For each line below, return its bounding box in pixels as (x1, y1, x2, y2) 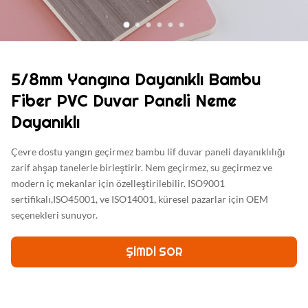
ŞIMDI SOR (125, 245, 183, 259)
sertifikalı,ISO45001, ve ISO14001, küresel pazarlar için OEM (11, 193, 268, 205)
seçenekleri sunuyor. (11, 209, 98, 221)
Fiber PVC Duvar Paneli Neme (11, 90, 236, 111)
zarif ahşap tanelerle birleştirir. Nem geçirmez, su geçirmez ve (11, 162, 272, 173)
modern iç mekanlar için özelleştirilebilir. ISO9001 (11, 177, 225, 189)
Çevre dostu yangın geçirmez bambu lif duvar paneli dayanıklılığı (11, 146, 285, 157)
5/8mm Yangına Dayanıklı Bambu (11, 69, 261, 90)
